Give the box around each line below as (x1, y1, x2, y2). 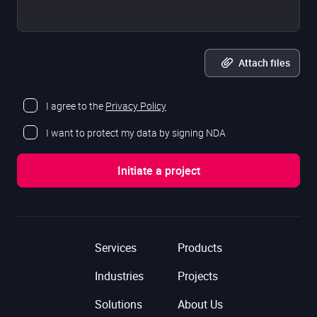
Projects (177, 268, 218, 284)
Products (177, 240, 222, 256)
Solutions (94, 296, 142, 313)
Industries (94, 268, 144, 284)
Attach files (238, 56, 290, 70)
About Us (177, 296, 223, 313)
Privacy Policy (105, 99, 166, 113)
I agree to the (46, 99, 105, 113)
